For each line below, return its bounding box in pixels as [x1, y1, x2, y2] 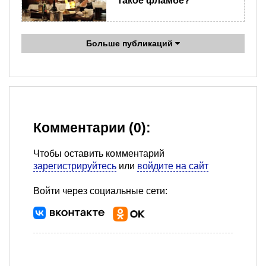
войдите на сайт [137, 161, 208, 172]
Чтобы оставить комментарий [33, 148, 164, 159]
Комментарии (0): [33, 121, 151, 136]
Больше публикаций [86, 39, 175, 49]
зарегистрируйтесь [33, 161, 116, 172]
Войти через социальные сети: [33, 186, 167, 197]
